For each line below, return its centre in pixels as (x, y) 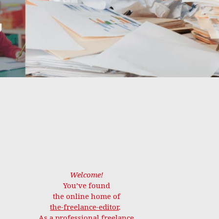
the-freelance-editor (85, 207)
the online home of (86, 197)
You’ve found (86, 186)
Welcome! (86, 175)
